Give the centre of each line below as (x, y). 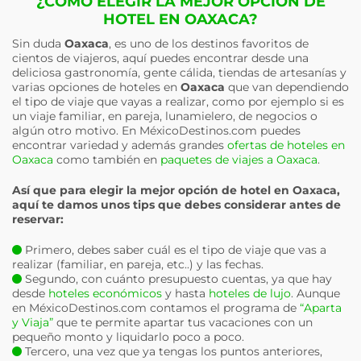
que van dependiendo (287, 87)
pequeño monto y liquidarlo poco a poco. (128, 337)
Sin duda (38, 44)
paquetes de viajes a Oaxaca (239, 160)
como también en (107, 160)
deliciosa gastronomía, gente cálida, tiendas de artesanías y (179, 73)
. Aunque (315, 293)
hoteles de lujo (250, 293)
